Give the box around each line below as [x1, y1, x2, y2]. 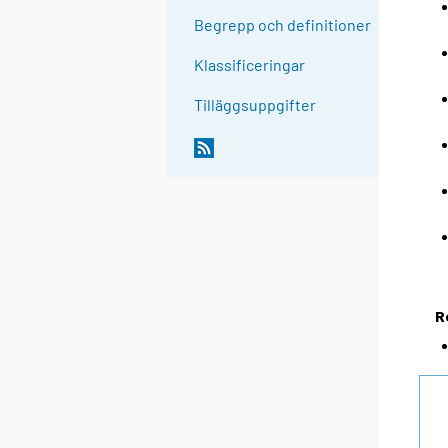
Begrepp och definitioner [194, 15, 372, 35]
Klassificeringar [194, 55, 306, 75]
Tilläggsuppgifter [194, 95, 317, 115]
